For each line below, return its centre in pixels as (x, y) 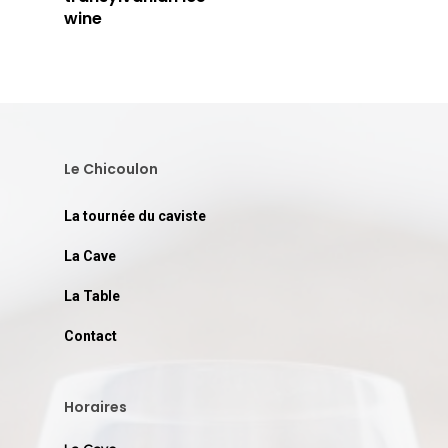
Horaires (95, 407)
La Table (92, 296)
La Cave (90, 256)
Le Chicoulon (111, 169)
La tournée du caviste (135, 216)
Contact (90, 336)
